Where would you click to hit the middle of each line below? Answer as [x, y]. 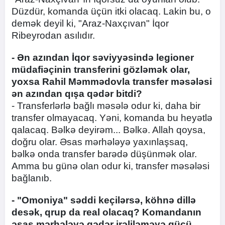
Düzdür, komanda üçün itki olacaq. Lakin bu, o [111, 11]
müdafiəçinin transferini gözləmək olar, [101, 70]
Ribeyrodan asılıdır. [53, 35]
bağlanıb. [32, 178]
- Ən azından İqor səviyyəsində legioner [103, 58]
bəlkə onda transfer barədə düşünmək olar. [104, 154]
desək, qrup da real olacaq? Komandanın [106, 212]
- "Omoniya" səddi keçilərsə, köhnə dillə [104, 200]
